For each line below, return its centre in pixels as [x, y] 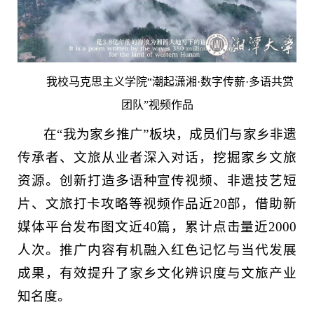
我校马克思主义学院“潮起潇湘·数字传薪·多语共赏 [170, 81]
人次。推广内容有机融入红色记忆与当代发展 [157, 250]
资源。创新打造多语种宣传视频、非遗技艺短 [157, 180]
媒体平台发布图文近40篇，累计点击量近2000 [157, 226]
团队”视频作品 [157, 104]
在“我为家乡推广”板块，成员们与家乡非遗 [170, 134]
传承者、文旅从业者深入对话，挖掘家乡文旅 [157, 157]
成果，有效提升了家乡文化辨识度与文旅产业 [157, 273]
